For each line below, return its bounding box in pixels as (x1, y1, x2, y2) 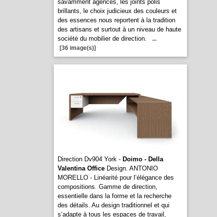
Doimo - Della (122, 155, 163, 163)
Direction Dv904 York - (57, 155, 123, 163)
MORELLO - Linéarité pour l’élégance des (57, 174, 174, 181)
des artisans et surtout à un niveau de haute (57, 26, 181, 33)
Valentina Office (57, 165, 105, 172)
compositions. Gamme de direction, (57, 183, 157, 190)
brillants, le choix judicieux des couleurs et (57, 7, 177, 15)
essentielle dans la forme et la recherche (57, 192, 171, 200)
